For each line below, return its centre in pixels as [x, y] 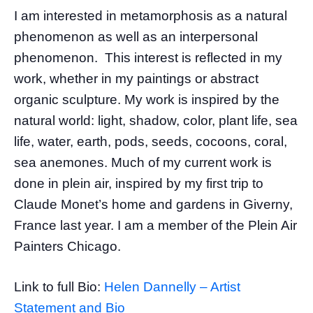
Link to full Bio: [59, 287]
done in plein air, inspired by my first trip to [139, 184]
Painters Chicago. [67, 247]
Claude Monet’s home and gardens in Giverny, [153, 205]
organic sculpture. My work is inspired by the [147, 100]
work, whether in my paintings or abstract [136, 79]
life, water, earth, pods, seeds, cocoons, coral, [151, 142]
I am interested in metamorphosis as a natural [151, 16]
